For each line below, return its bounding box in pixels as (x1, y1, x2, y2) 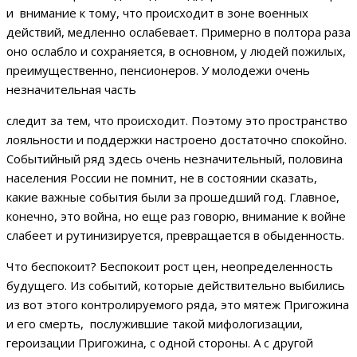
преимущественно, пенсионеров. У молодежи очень (6, 62, 310, 79)
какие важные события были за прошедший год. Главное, (6, 189, 339, 206)
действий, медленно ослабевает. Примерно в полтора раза (6, 24, 351, 41)
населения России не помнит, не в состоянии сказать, (6, 170, 317, 186)
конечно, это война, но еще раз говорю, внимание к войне (6, 208, 346, 225)
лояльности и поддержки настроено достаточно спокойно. (6, 131, 347, 148)
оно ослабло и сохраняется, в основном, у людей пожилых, (6, 43, 346, 60)
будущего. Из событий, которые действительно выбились (6, 277, 345, 294)
